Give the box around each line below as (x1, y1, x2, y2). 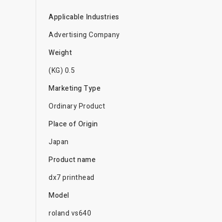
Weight (49, 47, 72, 58)
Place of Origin (49, 118, 98, 129)
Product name (49, 154, 96, 165)
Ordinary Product (49, 101, 105, 111)
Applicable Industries (49, 11, 119, 22)
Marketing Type (49, 83, 101, 94)
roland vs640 (49, 208, 91, 219)
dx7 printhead (49, 172, 95, 183)
